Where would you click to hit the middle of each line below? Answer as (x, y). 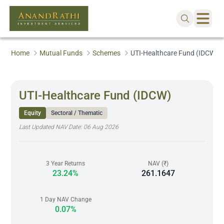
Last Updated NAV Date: (51, 127)
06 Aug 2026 (101, 127)
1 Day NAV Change (65, 199)
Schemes (107, 53)
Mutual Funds (61, 53)
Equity (33, 113)
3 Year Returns (66, 163)
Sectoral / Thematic (77, 113)
